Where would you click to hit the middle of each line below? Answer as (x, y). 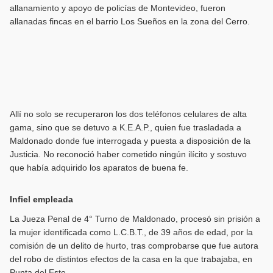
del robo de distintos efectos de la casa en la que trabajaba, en (131, 259)
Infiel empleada (41, 200)
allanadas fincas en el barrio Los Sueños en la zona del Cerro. (129, 22)
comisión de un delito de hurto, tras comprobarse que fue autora (134, 246)
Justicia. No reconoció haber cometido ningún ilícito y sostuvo (128, 154)
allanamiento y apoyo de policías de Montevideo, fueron (117, 8)
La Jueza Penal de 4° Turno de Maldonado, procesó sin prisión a (135, 219)
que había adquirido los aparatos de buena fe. (99, 168)
